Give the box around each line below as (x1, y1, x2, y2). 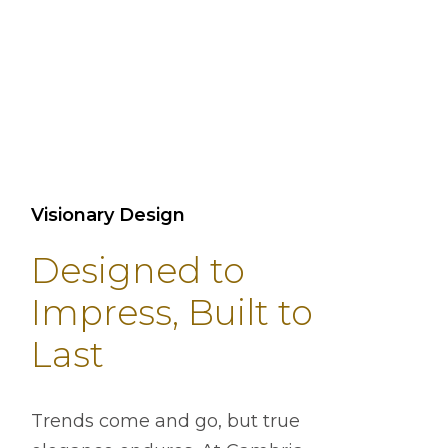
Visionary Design (30, 204, 185, 227)
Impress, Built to (30, 291, 313, 335)
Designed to (30, 249, 245, 293)
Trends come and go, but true (30, 410, 300, 433)
